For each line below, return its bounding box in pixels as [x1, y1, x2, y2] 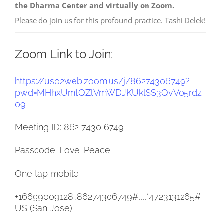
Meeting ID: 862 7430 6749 [15, 121, 124, 132]
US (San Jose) [15, 202, 72, 213]
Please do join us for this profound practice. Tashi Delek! [15, 15, 206, 26]
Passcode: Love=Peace [15, 145, 110, 155]
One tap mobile [15, 168, 79, 179]
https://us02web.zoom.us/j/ [15, 75, 130, 86]
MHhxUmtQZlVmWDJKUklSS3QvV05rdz [37, 87, 202, 98]
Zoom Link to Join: [15, 47, 113, 61]
